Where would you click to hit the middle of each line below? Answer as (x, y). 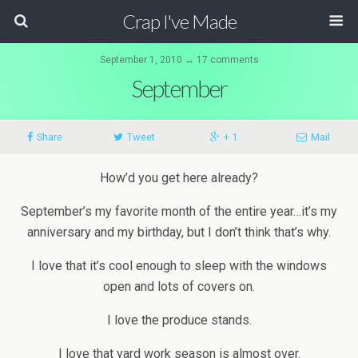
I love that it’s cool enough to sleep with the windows (179, 266)
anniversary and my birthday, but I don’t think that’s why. (179, 232)
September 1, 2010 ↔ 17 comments (179, 60)
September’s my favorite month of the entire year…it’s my (179, 211)
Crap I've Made (179, 21)
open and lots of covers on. (179, 286)
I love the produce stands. (179, 320)
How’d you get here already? (179, 178)
